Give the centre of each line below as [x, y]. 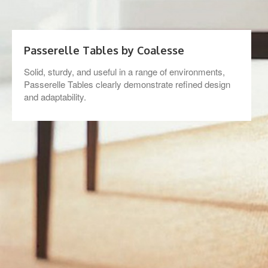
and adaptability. [55, 97]
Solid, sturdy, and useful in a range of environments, [124, 71]
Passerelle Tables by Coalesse [104, 50]
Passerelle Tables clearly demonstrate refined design [127, 84]
